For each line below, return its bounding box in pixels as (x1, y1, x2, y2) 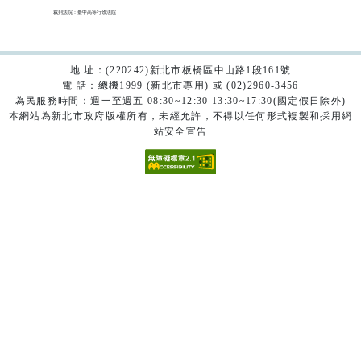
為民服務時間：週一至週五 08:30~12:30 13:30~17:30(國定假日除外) (15, 95, 346, 107)
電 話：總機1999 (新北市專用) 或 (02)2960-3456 (62, 80, 299, 92)
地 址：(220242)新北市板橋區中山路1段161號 (69, 64, 292, 77)
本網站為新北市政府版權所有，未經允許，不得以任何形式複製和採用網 (8, 110, 353, 122)
